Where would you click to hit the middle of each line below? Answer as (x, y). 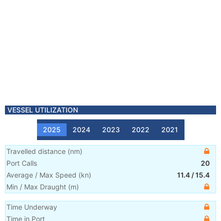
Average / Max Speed (41, 175)
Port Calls (22, 163)
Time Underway (32, 207)
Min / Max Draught (36, 187)
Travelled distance (36, 151)
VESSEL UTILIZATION (43, 110)
